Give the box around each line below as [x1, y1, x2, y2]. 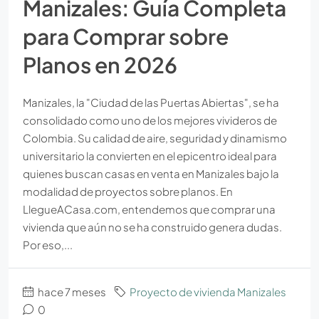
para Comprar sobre [23, 22, 229, 50]
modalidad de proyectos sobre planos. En [23, 184, 233, 198]
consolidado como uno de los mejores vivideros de [23, 113, 277, 127]
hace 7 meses [36, 284, 106, 298]
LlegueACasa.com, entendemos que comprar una [23, 202, 276, 216]
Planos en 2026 [23, 51, 177, 78]
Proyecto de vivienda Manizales [130, 284, 286, 298]
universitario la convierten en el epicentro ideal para [23, 148, 277, 162]
